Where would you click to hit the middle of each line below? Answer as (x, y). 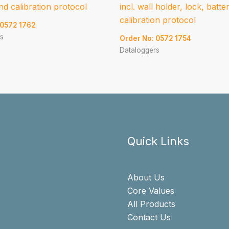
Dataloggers (140, 50)
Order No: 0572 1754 (155, 38)
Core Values (151, 191)
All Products (151, 204)
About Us (146, 178)
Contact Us (149, 217)
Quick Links (158, 141)
